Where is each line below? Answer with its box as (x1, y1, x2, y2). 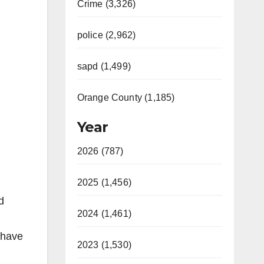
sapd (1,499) (77, 61, 131, 71)
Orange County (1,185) (77, 93, 175, 103)
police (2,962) (77, 30, 136, 40)
